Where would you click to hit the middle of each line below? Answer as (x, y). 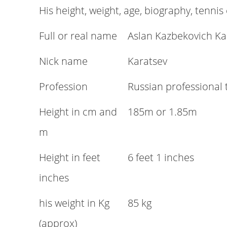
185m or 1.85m (162, 112)
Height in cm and (78, 112)
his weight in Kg (74, 203)
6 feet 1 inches (161, 157)
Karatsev (147, 61)
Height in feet (70, 157)
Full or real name (78, 36)
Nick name (63, 61)
